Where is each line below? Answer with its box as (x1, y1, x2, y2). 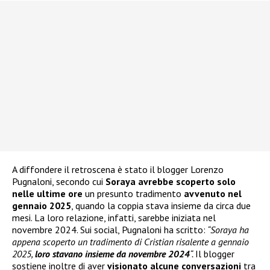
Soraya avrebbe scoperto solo (105, 175, 236, 188)
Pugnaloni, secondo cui (12, 175, 105, 188)
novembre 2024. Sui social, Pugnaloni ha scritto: (12, 224, 206, 236)
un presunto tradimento (83, 187, 184, 200)
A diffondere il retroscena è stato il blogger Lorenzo (12, 163, 224, 176)
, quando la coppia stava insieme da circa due (71, 199, 251, 212)
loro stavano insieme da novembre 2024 (35, 248, 190, 260)
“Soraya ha (206, 224, 249, 236)
